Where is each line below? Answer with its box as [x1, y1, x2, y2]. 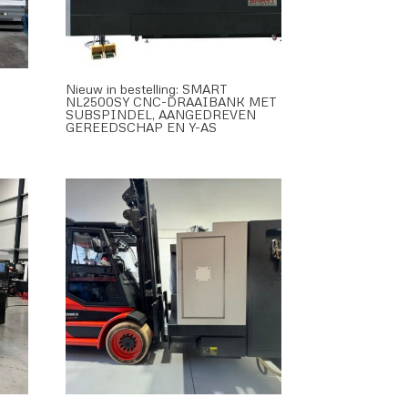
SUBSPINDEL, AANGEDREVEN [66, 107, 257, 123]
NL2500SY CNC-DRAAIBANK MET [66, 94, 278, 110]
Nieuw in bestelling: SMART [66, 81, 229, 97]
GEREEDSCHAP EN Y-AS [66, 119, 218, 136]
